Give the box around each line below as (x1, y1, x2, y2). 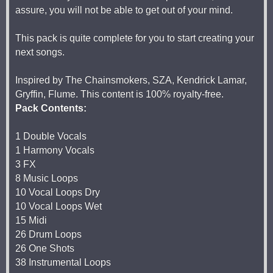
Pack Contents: (15, 103, 87, 113)
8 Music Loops (15, 173, 78, 183)
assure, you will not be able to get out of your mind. (15, 5, 233, 15)
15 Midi (15, 215, 47, 225)
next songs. (15, 47, 65, 57)
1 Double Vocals (15, 131, 87, 141)
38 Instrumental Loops (15, 257, 111, 268)
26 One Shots (15, 243, 74, 253)
